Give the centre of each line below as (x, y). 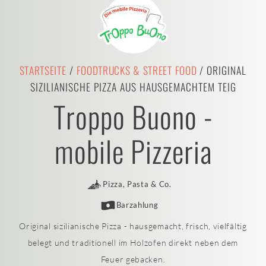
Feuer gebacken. (133, 259)
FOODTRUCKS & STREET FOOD (137, 70)
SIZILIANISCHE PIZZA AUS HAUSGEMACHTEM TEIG (133, 87)
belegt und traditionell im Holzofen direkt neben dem (133, 243)
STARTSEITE (43, 70)
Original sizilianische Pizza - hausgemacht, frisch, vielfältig (133, 226)
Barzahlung (137, 205)
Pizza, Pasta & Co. (137, 184)
